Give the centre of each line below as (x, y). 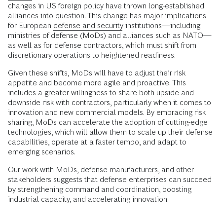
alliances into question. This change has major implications (107, 16)
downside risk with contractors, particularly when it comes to (110, 103)
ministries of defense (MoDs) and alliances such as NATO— (110, 36)
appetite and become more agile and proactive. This (97, 83)
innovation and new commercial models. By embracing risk (107, 112)
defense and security (88, 26)
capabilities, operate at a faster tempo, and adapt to (97, 142)
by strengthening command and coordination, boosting (100, 189)
